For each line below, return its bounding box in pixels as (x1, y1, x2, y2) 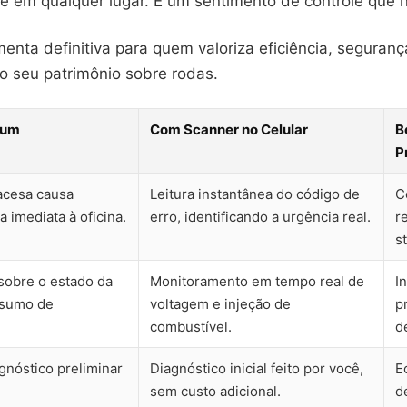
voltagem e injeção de (150, 295, 291, 313)
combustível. (150, 318, 232, 335)
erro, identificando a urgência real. (150, 208, 371, 225)
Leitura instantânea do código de (150, 185, 360, 203)
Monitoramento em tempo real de (150, 273, 364, 290)
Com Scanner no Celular (150, 121, 308, 138)
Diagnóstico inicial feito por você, (150, 360, 363, 377)
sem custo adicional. (150, 382, 281, 400)
